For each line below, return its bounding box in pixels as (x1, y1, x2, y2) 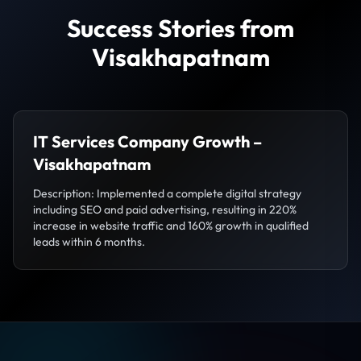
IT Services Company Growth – (33, 131, 262, 152)
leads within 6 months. (33, 234, 145, 250)
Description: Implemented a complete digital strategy (33, 186, 301, 201)
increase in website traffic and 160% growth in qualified (33, 218, 309, 234)
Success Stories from (67, 13, 294, 44)
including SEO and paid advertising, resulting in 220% (33, 202, 297, 218)
